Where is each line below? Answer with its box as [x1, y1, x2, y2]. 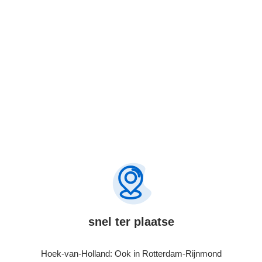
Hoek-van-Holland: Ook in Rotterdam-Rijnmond [40, 249, 222, 258]
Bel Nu [22, 26, 49, 36]
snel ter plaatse [88, 215, 174, 228]
